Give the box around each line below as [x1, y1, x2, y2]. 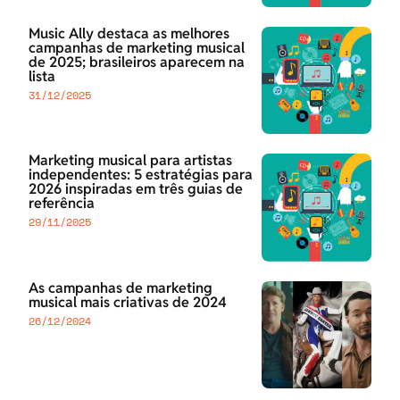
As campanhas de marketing [29, 278, 212, 297]
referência [29, 194, 95, 213]
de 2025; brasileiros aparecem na [29, 52, 245, 71]
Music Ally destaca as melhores [29, 23, 229, 43]
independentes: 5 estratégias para [29, 165, 253, 185]
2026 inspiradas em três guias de [29, 179, 243, 199]
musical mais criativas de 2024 [29, 292, 227, 312]
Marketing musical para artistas [29, 151, 232, 171]
